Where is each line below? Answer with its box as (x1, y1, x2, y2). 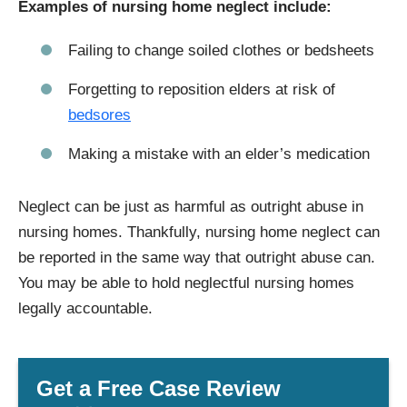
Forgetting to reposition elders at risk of (68, 81, 335, 99)
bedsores (68, 106, 131, 124)
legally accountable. (18, 300, 153, 318)
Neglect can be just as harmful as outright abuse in (18, 198, 363, 216)
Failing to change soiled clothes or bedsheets (68, 42, 374, 60)
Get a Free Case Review (36, 376, 281, 402)
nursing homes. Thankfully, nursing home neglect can (18, 223, 380, 242)
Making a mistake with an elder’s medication (68, 145, 370, 164)
